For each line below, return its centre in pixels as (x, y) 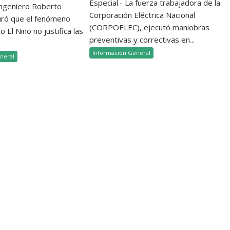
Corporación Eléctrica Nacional (142, 15)
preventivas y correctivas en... (142, 39)
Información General (122, 52)
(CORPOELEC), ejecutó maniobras (150, 27)
